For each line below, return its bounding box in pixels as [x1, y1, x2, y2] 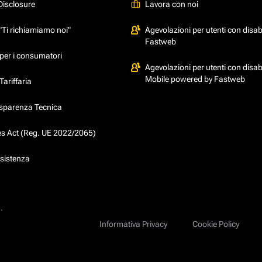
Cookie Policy [192, 219, 239, 229]
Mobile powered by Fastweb [145, 74, 245, 84]
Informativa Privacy [99, 219, 167, 229]
